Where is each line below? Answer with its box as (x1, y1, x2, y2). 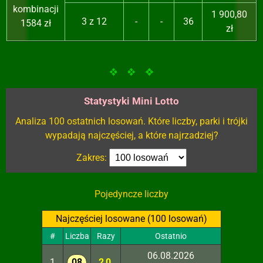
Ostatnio (155, 231, 187, 241)
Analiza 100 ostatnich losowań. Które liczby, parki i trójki (15, 116, 248, 127)
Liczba (65, 231, 89, 241)
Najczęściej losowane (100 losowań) (56, 213, 207, 225)
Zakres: (76, 152, 109, 164)
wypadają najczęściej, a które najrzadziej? (45, 130, 218, 141)
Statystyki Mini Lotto (84, 95, 179, 107)
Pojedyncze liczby (95, 188, 168, 200)
